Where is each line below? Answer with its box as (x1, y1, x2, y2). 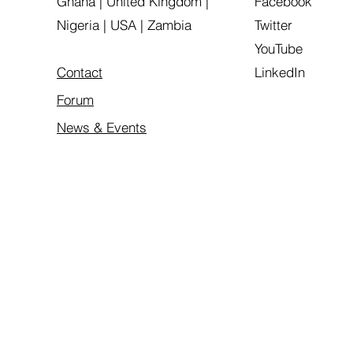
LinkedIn (255, 64, 305, 81)
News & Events (57, 119, 147, 136)
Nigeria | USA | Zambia (57, 17, 191, 34)
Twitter (255, 17, 292, 34)
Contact (57, 64, 102, 81)
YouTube (255, 40, 303, 58)
